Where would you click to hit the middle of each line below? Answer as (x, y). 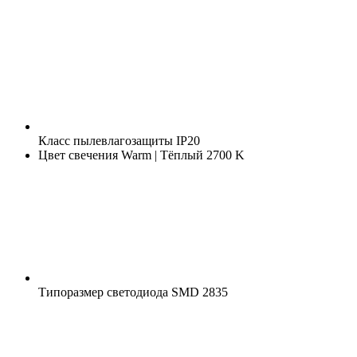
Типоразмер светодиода (103, 292)
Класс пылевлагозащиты (106, 140)
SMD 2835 (198, 292)
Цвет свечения (78, 155)
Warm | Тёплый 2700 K (181, 155)
